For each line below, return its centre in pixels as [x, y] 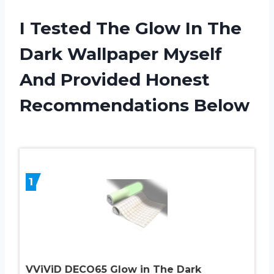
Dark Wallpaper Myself [121, 54]
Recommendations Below [135, 105]
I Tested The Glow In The [131, 28]
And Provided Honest [115, 79]
